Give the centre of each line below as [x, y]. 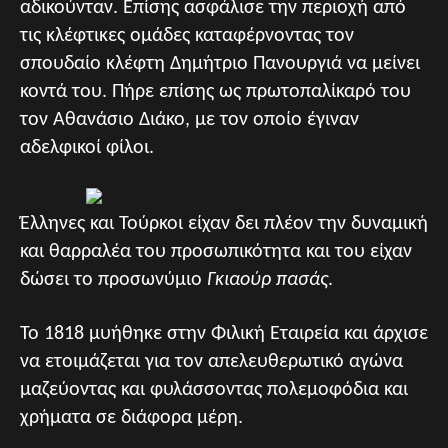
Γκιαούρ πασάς [267, 280]
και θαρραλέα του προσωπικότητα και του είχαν [216, 252]
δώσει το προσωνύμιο [113, 280]
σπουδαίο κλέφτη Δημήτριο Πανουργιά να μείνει [220, 64]
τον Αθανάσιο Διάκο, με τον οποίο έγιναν [189, 120]
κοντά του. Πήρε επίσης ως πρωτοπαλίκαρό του [215, 92]
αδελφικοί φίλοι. [87, 148]
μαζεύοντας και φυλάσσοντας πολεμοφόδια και [214, 390]
